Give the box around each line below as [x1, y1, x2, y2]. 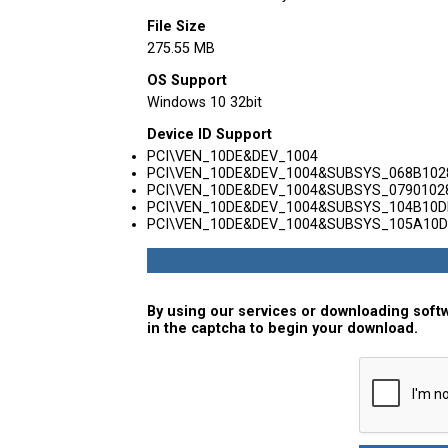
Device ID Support [147, 126, 272, 143]
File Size [147, 18, 206, 35]
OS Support [147, 72, 227, 89]
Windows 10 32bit [147, 94, 262, 111]
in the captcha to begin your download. [147, 320, 418, 337]
